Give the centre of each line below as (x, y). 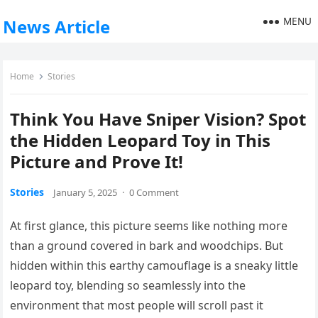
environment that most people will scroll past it (137, 305)
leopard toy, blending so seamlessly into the (128, 285)
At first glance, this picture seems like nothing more (149, 226)
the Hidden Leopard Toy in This (141, 140)
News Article (57, 27)
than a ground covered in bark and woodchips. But (147, 246)
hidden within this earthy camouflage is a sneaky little (154, 265)
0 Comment (154, 192)
